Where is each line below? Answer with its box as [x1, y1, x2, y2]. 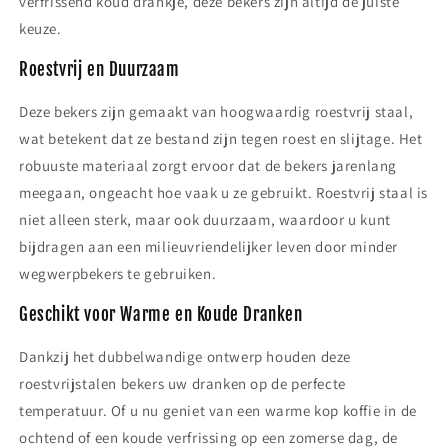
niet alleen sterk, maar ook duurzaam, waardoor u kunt [19, 210, 391, 229]
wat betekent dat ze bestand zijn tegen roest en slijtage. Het [19, 129, 423, 148]
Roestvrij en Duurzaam [19, 59, 180, 80]
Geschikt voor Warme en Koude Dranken [19, 304, 303, 325]
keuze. [19, 19, 62, 38]
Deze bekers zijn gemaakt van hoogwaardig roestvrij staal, [19, 102, 414, 121]
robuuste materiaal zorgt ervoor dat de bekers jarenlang [19, 156, 398, 175]
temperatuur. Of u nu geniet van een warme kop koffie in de [19, 401, 417, 420]
